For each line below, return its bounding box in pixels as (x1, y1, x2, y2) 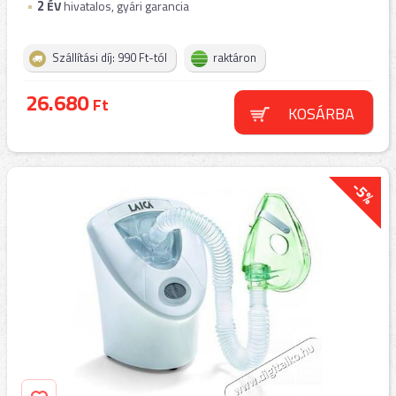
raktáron (213, 49, 256, 66)
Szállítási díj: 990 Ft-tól (52, 49, 167, 66)
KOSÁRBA (287, 102, 354, 126)
